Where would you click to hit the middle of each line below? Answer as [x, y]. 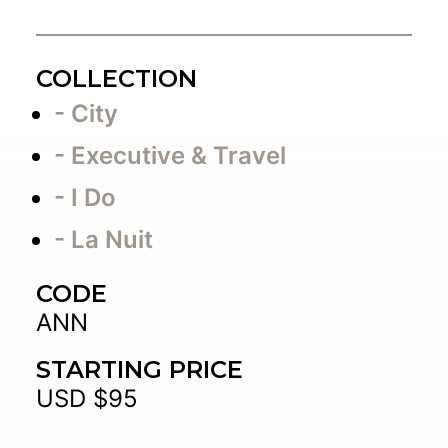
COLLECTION [116, 78]
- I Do [85, 197]
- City [86, 113]
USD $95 [87, 398]
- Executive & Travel [170, 155]
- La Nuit [103, 239]
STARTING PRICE [139, 369]
